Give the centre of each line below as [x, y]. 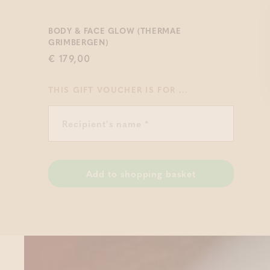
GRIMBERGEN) [79, 42]
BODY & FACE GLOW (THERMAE [115, 30]
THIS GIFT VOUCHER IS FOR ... [118, 89]
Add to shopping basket [141, 174]
